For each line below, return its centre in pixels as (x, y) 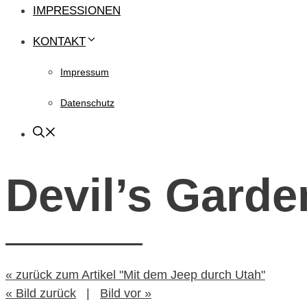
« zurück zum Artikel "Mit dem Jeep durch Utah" (135, 274)
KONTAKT (59, 41)
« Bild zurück (41, 293)
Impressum (85, 72)
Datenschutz (87, 103)
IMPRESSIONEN (77, 11)
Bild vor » (126, 293)
